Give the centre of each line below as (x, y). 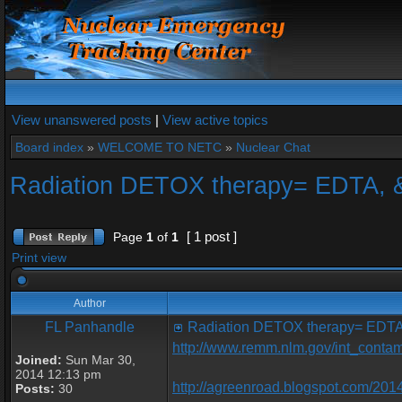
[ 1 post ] (212, 236)
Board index (49, 147)
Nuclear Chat (273, 147)
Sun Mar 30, (99, 360)
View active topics (215, 120)
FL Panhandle (89, 327)
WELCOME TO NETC (160, 147)
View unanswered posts (82, 120)
